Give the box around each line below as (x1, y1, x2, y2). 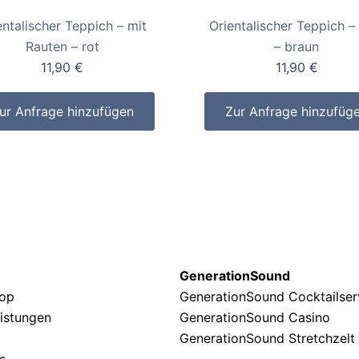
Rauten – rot (25, 38, 99, 55)
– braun (274, 38, 320, 55)
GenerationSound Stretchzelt (179, 330, 355, 347)
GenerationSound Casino (179, 309, 334, 326)
